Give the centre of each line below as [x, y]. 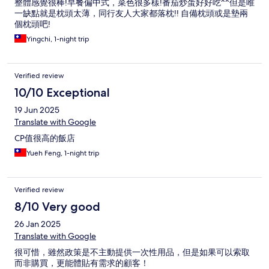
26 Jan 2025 [38, 224]
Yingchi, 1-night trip [58, 39]
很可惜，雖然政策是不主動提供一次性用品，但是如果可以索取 [132, 252]
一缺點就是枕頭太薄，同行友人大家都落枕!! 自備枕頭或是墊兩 [131, 14]
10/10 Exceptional [62, 93]
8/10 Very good [57, 207]
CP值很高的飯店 [45, 138]
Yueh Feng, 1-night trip [63, 153]
